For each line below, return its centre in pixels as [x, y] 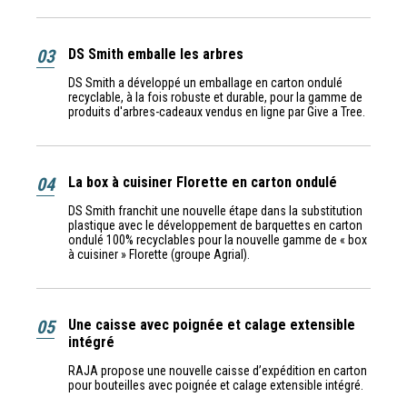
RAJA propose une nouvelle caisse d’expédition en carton [218, 370]
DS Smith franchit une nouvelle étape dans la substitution [215, 210]
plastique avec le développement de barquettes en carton [215, 225]
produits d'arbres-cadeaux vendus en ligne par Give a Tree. [218, 111]
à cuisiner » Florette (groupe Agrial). [160, 254]
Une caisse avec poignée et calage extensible [212, 324]
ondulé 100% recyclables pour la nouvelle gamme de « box [218, 239]
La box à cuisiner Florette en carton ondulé [203, 182]
